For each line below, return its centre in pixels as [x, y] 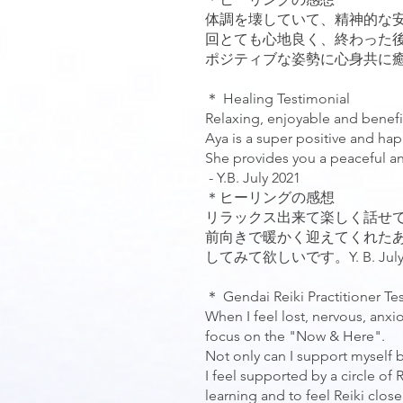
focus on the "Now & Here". [295, 336]
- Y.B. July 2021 [253, 178]
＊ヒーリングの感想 [270, 197]
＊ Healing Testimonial [279, 99]
